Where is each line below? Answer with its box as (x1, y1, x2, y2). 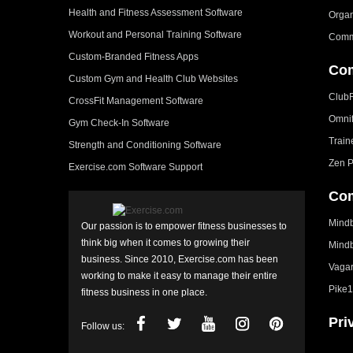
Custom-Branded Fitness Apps (69, 51, 199, 63)
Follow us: (81, 321, 124, 333)
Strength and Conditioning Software (69, 139, 221, 151)
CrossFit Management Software (69, 95, 203, 107)
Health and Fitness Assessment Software (69, 7, 243, 19)
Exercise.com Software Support (69, 162, 203, 173)
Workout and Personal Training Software (69, 29, 242, 41)
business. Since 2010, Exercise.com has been (81, 254, 278, 266)
